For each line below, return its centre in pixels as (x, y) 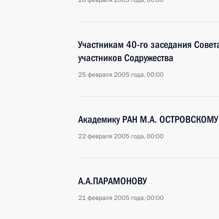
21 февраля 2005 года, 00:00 (121, 198)
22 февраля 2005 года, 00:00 (121, 136)
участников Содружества (126, 58)
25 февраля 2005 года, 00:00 (121, 75)
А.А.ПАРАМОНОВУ (112, 181)
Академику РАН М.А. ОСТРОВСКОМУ (148, 119)
